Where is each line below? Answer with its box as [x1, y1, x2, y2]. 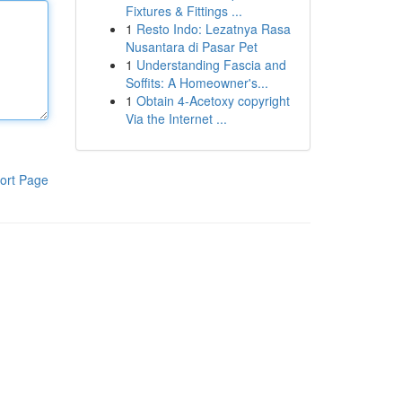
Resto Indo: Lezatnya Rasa [135, 20, 291, 38]
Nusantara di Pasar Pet [125, 38, 258, 56]
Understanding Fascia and [135, 56, 286, 74]
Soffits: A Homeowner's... [125, 74, 268, 92]
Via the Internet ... [125, 109, 227, 127]
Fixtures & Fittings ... [125, 2, 242, 20]
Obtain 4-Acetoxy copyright [135, 92, 290, 109]
